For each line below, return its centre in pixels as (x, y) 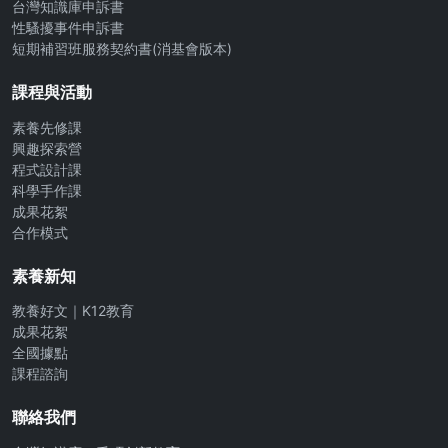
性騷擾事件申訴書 (68, 28)
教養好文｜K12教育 (73, 311)
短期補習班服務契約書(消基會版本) (122, 49)
